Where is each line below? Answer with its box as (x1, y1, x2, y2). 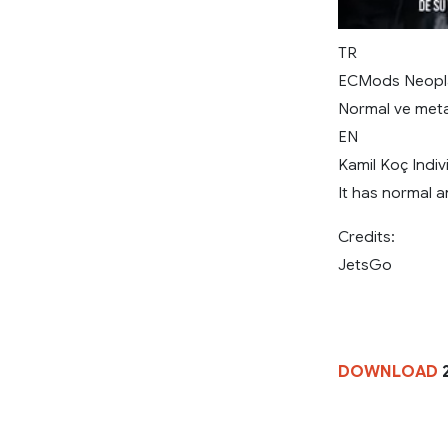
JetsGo (338, 255, 392, 275)
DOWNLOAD (338, 362, 438, 383)
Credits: (338, 227, 395, 247)
